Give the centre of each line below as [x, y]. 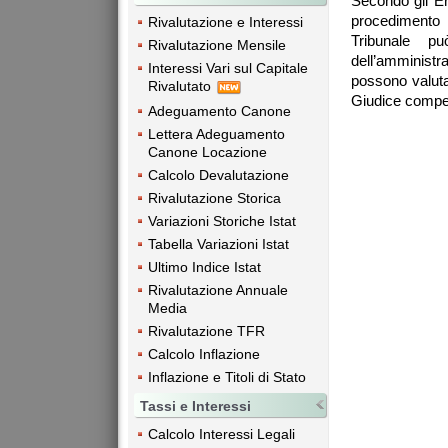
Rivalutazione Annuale [218, 289]
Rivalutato [181, 86]
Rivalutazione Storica [214, 197]
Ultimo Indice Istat [204, 266]
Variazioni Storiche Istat [222, 220]
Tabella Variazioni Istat [218, 243]
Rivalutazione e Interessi [225, 22]
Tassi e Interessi [195, 405]
